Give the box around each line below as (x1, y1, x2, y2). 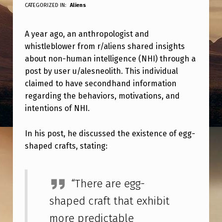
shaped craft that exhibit (49, 194, 170, 208)
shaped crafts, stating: (24, 141, 108, 151)
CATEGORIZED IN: (24, 1, 68, 8)
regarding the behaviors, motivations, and (24, 91, 180, 101)
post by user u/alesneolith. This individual (24, 66, 178, 76)
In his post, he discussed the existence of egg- (24, 128, 195, 138)
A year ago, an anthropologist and (24, 29, 149, 39)
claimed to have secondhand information (24, 78, 176, 88)
